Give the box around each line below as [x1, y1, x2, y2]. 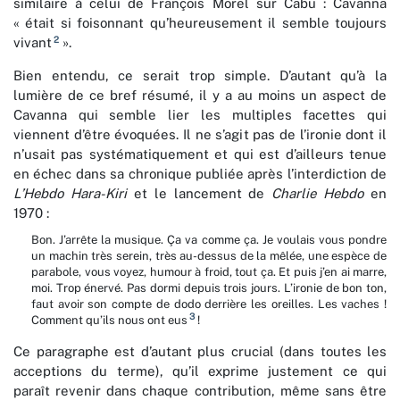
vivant [13, 35, 52, 51]
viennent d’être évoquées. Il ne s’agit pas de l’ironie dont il [13, 127, 387, 143]
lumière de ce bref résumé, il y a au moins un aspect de [13, 87, 387, 104]
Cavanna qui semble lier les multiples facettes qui [13, 107, 387, 123]
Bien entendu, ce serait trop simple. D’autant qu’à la [13, 68, 387, 84]
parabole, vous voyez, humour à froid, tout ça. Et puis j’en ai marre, [31, 265, 387, 279]
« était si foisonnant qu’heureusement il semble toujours [13, 15, 387, 31]
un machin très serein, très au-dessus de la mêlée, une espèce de [31, 249, 387, 263]
